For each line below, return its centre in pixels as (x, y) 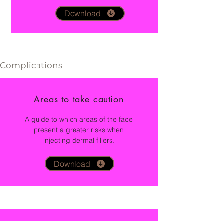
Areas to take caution (79, 99)
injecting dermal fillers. (79, 140)
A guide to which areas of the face (79, 120)
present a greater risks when (79, 130)
